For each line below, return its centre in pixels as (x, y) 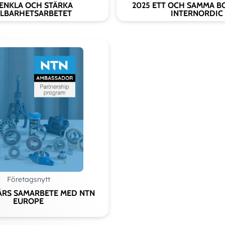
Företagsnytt (28, 180)
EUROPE (28, 201)
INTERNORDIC (197, 13)
